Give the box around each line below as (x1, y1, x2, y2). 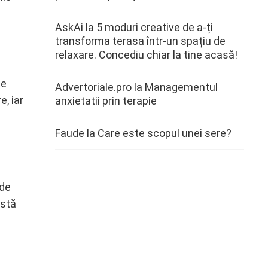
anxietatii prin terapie (55, 95, 157, 107)
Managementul (145, 81, 218, 93)
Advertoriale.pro (55, 81, 132, 93)
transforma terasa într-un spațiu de (55, 35, 226, 47)
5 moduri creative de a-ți (96, 21, 213, 33)
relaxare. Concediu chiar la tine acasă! (55, 48, 237, 61)
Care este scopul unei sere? (98, 127, 232, 139)
